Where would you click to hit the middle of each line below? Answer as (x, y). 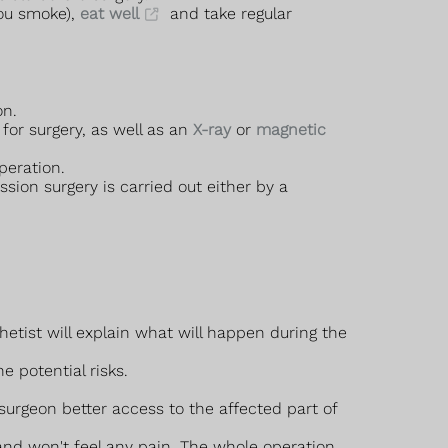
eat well (109, 13)
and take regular (228, 13)
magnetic (291, 130)
